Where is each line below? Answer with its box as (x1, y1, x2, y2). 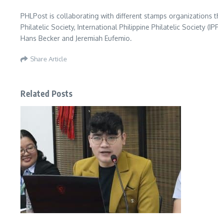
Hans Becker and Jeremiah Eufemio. (20, 34, 132, 42)
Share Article (30, 54, 67, 63)
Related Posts (20, 88, 73, 99)
